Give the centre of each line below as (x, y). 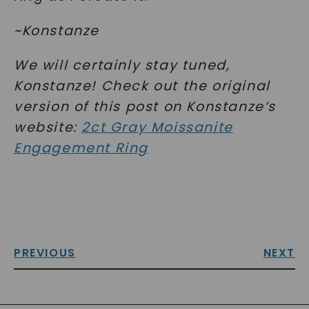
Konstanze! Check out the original (142, 86)
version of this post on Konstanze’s (144, 106)
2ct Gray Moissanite (157, 127)
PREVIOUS (44, 252)
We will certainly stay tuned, (122, 65)
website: (48, 127)
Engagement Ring (81, 148)
